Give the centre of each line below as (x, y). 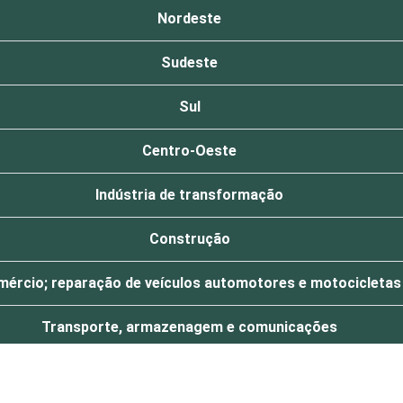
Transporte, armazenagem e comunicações (189, 327)
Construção (189, 239)
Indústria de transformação (189, 195)
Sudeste (189, 63)
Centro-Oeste (189, 151)
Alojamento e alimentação (189, 372)
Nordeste (189, 19)
